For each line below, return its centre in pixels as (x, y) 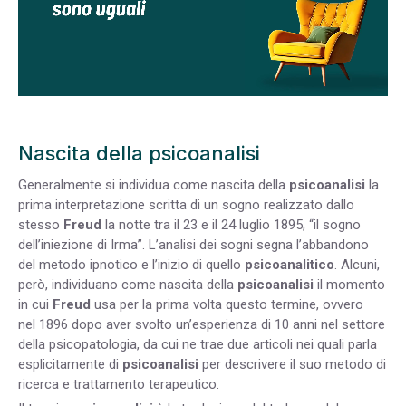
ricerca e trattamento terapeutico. (119, 384)
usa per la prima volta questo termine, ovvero (227, 304)
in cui (34, 304)
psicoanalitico (290, 264)
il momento (349, 284)
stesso (41, 224)
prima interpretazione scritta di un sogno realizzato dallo (186, 204)
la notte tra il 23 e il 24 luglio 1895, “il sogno (231, 224)
